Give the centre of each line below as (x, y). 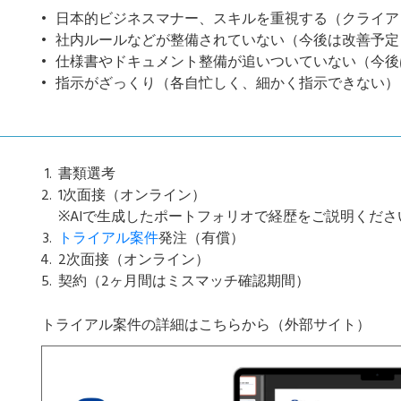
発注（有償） (202, 239)
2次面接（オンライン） (134, 260)
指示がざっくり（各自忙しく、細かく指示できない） (227, 84)
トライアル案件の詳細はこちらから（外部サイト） (206, 326)
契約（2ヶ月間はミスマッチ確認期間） (184, 282)
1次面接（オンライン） (132, 196)
